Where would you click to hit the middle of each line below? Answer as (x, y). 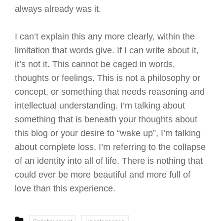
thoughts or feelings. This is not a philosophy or (108, 78)
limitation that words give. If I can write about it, (107, 50)
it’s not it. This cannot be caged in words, (95, 64)
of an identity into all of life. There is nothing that (109, 161)
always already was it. (58, 9)
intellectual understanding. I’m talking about (100, 105)
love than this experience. (65, 188)
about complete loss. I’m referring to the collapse (110, 147)
